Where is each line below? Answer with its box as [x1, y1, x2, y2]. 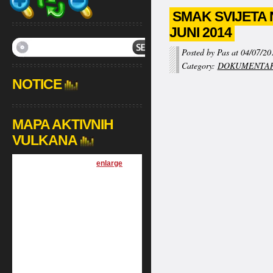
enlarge [96, 159, 123, 168]
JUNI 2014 [169, 24, 232, 40]
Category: [181, 60, 218, 71]
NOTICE [12, 76, 62, 92]
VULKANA [12, 132, 77, 148]
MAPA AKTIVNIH [12, 116, 113, 132]
